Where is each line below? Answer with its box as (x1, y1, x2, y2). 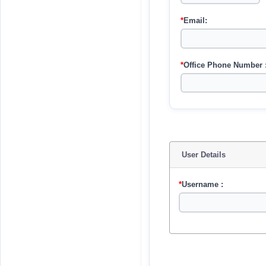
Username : (181, 180, 223, 189)
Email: (183, 17, 207, 25)
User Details (181, 150, 226, 159)
